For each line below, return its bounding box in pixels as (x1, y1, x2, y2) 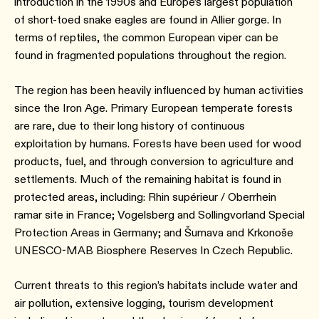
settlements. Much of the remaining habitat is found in (14, 172, 281, 187)
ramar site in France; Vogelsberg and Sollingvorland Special (14, 208, 305, 222)
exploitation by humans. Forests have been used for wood (14, 137, 301, 151)
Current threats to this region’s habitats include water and (14, 278, 298, 293)
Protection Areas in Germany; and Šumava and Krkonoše (14, 226, 293, 240)
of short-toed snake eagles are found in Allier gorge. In (14, 13, 281, 27)
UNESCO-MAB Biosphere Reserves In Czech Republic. (14, 244, 296, 258)
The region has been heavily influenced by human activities (14, 83, 303, 98)
